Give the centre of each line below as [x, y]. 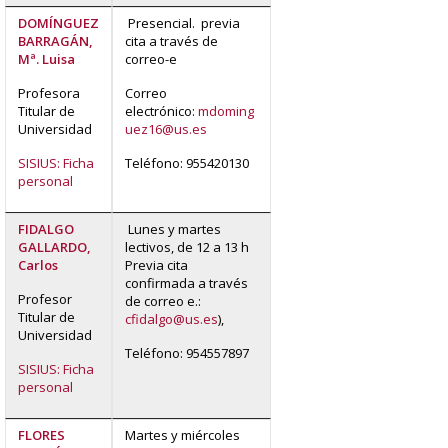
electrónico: [161, 110]
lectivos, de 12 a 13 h [187, 246]
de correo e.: [163, 300]
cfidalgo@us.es [171, 318]
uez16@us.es [166, 128]
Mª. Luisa [46, 58]
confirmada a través [186, 282]
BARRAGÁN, [55, 40]
